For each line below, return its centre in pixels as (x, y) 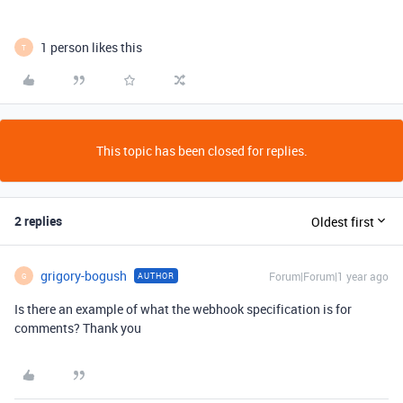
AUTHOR (156, 276)
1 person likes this (91, 47)
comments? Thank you (78, 328)
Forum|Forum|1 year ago (329, 276)
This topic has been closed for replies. (201, 151)
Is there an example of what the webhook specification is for (183, 309)
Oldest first (343, 221)
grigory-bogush (84, 276)
